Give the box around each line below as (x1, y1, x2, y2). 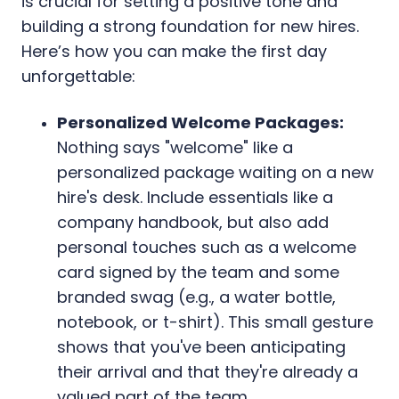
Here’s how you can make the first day (21, 39, 327, 62)
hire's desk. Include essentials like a (57, 185, 333, 208)
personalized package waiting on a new (57, 160, 374, 183)
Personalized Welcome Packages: (57, 110, 344, 134)
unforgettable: (21, 64, 135, 87)
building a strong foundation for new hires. (21, 14, 359, 37)
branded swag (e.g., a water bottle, (57, 285, 336, 308)
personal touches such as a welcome (57, 235, 356, 258)
